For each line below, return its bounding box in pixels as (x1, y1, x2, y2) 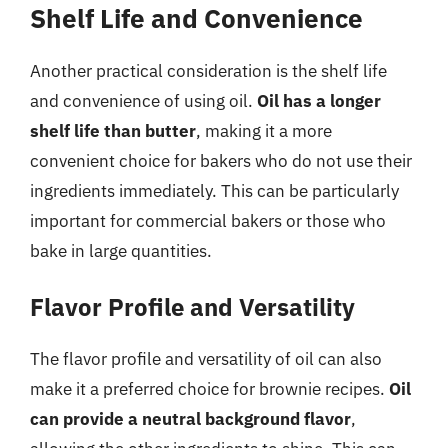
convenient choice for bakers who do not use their (30, 149, 412, 172)
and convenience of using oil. (30, 89, 257, 112)
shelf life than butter (30, 119, 196, 142)
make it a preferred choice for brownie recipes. (30, 378, 389, 400)
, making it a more (196, 119, 332, 142)
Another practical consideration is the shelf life (30, 59, 387, 82)
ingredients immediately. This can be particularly (30, 179, 399, 202)
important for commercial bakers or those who (30, 209, 386, 232)
